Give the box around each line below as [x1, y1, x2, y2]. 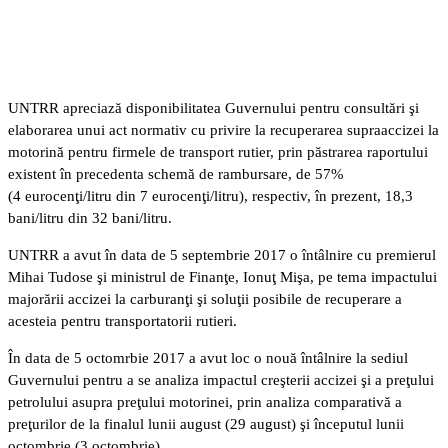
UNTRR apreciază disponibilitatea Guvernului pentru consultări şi [8, 99, 419, 116]
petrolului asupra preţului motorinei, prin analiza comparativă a [8, 393, 402, 410]
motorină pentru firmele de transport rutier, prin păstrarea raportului [8, 143, 428, 160]
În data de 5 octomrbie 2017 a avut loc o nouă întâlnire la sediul [8, 349, 408, 366]
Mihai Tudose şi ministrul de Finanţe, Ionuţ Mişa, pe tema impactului [8, 268, 437, 285]
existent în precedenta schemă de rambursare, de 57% [8, 165, 344, 182]
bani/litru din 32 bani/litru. [8, 209, 172, 226]
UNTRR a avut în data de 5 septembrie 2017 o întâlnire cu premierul [8, 246, 436, 263]
